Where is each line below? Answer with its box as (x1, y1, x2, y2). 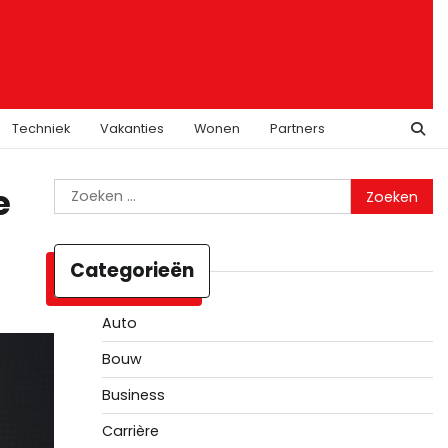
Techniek (12, 120, 70, 137)
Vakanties (100, 120, 164, 137)
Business (101, 385, 165, 405)
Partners (270, 120, 325, 137)
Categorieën (69, 257, 194, 284)
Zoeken (52, 178, 111, 201)
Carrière (101, 421, 159, 441)
